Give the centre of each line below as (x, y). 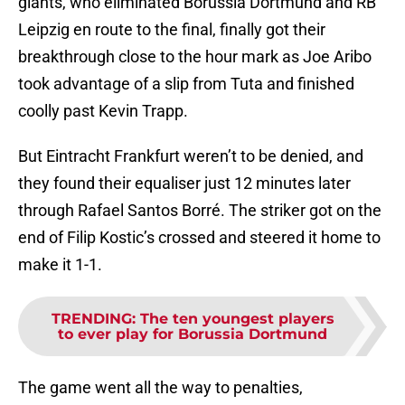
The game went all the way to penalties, (160, 388)
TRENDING (91, 319)
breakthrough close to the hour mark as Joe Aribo (195, 57)
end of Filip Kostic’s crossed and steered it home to (199, 238)
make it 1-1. (60, 265)
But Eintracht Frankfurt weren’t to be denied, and (191, 156)
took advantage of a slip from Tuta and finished (186, 84)
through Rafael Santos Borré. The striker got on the (200, 211)
